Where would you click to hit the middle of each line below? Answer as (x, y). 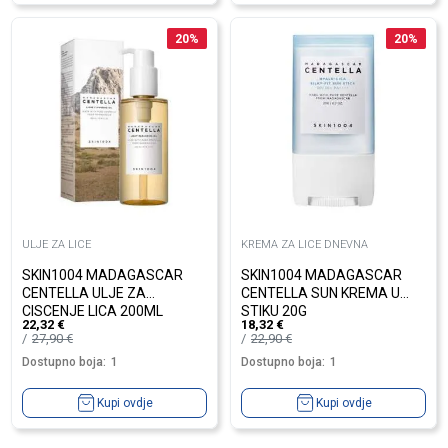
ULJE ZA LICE (56, 244)
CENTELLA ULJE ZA (84, 292)
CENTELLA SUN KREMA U (320, 292)
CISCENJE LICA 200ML (92, 310)
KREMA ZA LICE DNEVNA (304, 244)
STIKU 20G (274, 310)
